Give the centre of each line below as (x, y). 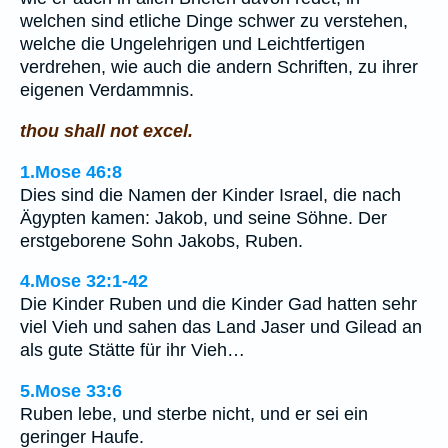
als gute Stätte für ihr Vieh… (132, 350)
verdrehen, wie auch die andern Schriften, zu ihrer (219, 67)
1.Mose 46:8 (71, 171)
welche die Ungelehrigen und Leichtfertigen (192, 44)
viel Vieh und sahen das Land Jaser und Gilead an (221, 327)
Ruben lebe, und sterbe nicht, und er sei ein (194, 413)
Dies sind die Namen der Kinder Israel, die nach (210, 194)
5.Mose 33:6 (71, 390)
